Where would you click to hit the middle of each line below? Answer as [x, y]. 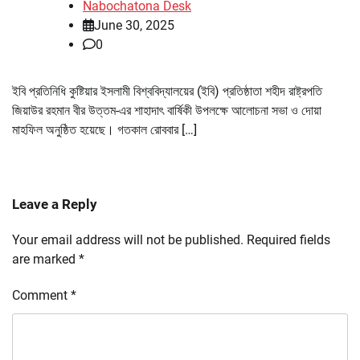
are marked [45, 260]
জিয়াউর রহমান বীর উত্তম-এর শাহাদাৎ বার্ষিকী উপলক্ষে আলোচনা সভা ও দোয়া [167, 111]
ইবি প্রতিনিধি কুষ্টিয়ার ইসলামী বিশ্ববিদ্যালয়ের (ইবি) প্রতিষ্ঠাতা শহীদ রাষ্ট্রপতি [167, 92]
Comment [41, 296]
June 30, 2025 [134, 26]
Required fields [288, 240]
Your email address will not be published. [128, 240]
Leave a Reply [55, 205]
